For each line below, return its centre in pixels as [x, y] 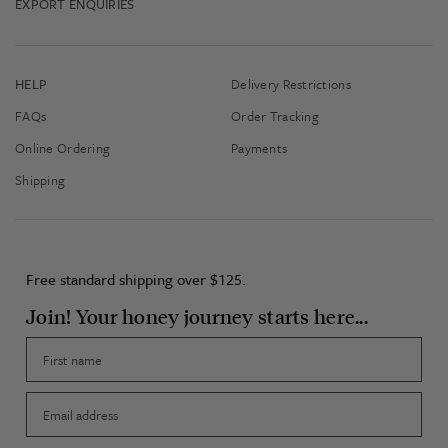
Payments [259, 148]
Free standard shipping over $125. [136, 279]
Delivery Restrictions [291, 84]
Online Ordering [63, 148]
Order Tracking [275, 116]
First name [58, 346]
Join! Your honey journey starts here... [197, 316]
